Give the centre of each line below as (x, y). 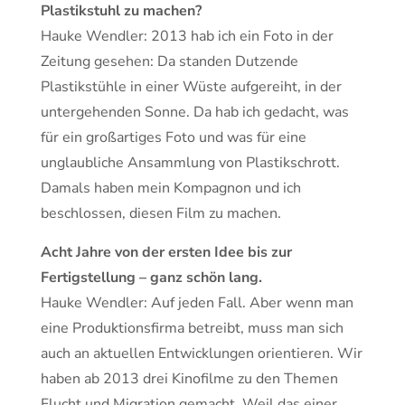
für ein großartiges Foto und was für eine (174, 138)
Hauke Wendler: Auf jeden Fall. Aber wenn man (197, 303)
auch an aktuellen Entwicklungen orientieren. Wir (202, 354)
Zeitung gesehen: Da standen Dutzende (170, 62)
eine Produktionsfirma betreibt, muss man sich (192, 329)
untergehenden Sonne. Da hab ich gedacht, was (195, 113)
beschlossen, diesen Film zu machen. (161, 214)
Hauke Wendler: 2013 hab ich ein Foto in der (187, 37)
